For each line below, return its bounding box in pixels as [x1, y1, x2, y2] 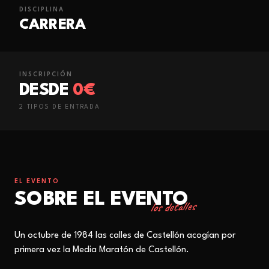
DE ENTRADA [49, 104, 100, 110]
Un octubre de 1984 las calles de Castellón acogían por [14, 231, 235, 240]
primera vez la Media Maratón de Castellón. [14, 246, 189, 255]
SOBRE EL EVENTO [14, 190, 189, 210]
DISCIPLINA [19, 7, 64, 13]
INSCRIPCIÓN [19, 71, 73, 77]
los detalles [150, 198, 196, 216]
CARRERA [19, 18, 86, 32]
